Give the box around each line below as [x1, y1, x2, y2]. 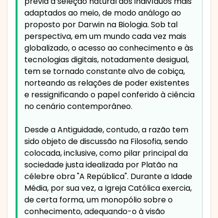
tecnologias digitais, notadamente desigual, [24, 54, 189, 66]
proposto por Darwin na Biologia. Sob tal [24, 19, 178, 31]
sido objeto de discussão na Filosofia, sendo [24, 136, 188, 147]
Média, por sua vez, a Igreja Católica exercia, [24, 182, 192, 194]
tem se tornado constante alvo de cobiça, [24, 66, 185, 77]
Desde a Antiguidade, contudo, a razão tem [24, 124, 188, 136]
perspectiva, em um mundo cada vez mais [24, 31, 186, 42]
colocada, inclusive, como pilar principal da [24, 147, 188, 159]
